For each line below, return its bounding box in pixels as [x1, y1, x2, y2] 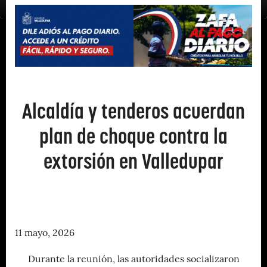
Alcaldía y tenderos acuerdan [22, 97, 245, 125]
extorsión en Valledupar [44, 147, 223, 175]
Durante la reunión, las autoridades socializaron [27, 254, 240, 265]
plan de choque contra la [39, 122, 228, 150]
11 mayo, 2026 [15, 228, 74, 238]
